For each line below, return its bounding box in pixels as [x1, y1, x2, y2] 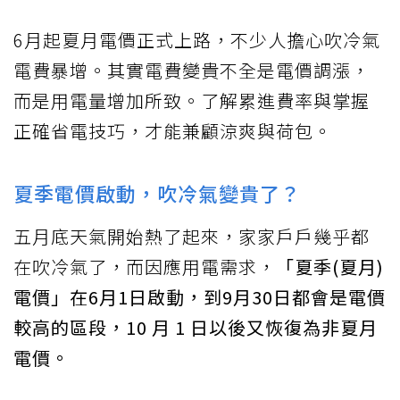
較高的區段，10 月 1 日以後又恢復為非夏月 [13, 313, 378, 340]
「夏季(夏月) [276, 253, 384, 279]
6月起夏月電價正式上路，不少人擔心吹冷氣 [13, 26, 380, 53]
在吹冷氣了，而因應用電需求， [13, 253, 276, 279]
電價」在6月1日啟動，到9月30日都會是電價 [13, 283, 386, 310]
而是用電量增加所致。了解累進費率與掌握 [13, 87, 370, 113]
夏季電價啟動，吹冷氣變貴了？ [13, 178, 301, 207]
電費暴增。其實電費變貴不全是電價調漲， [13, 56, 370, 83]
